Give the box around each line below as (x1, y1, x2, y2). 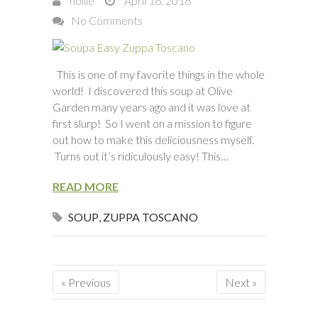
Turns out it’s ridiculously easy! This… (53, 149, 229, 163)
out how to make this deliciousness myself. (53, 133, 254, 146)
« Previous (61, 275, 111, 289)
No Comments (71, 13, 143, 27)
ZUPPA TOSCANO (103, 210, 198, 224)
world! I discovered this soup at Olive (53, 84, 233, 97)
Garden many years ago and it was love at (53, 100, 251, 114)
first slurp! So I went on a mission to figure (53, 116, 252, 130)
